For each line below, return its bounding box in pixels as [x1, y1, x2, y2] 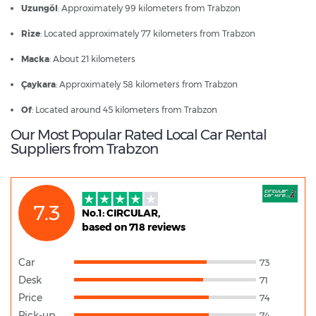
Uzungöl [21, 2, 58, 13]
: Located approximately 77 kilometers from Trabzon [40, 28, 255, 39]
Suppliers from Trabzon [11, 140, 158, 157]
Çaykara [21, 78, 56, 90]
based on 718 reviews [82, 220, 186, 233]
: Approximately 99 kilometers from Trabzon [58, 2, 241, 13]
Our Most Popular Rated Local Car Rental [11, 126, 267, 143]
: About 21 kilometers [49, 53, 135, 64]
